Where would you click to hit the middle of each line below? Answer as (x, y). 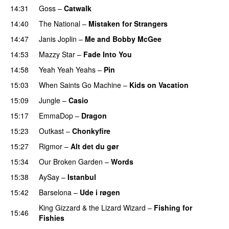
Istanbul (82, 177)
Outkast (51, 131)
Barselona (55, 192)
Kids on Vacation (159, 85)
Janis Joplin (58, 39)
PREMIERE (140, 192)
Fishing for (173, 207)
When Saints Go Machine (80, 85)
